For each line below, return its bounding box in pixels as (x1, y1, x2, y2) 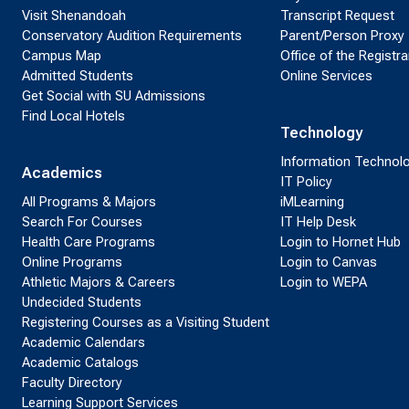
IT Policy (279, 173, 332, 190)
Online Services (279, 67, 372, 84)
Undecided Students (22, 293, 142, 310)
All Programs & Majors (22, 193, 156, 210)
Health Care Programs (22, 233, 155, 250)
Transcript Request (279, 6, 394, 24)
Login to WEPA (279, 273, 367, 290)
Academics (22, 163, 102, 182)
